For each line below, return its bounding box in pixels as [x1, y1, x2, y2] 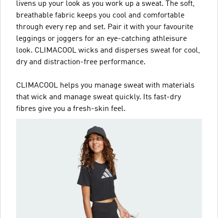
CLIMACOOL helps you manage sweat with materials [16, 82, 195, 90]
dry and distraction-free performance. [16, 58, 145, 66]
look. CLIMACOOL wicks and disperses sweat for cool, [16, 47, 200, 54]
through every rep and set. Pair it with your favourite [16, 23, 193, 31]
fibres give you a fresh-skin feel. [16, 105, 126, 113]
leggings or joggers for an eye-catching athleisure [16, 35, 187, 43]
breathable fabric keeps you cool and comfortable [16, 12, 184, 19]
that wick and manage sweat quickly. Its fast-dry [16, 93, 181, 101]
